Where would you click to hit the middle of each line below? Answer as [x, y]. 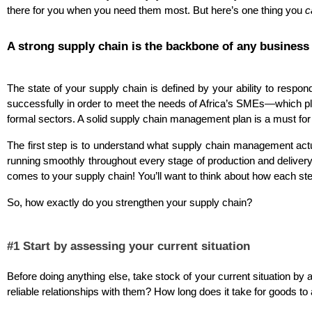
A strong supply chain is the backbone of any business [158, 46]
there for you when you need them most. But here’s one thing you [156, 10]
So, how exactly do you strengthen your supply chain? [130, 202]
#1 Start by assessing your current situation [128, 245]
